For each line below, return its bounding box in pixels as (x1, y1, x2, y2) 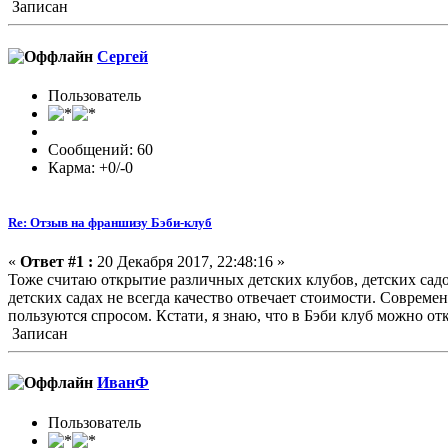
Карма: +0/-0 (48, 158, 133, 176)
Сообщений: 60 (48, 140, 153, 158)
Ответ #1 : (20, 253, 93, 271)
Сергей (97, 47, 148, 65)
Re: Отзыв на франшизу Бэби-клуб (8, 214, 212, 230)
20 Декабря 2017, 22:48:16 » (93, 253, 285, 271)
